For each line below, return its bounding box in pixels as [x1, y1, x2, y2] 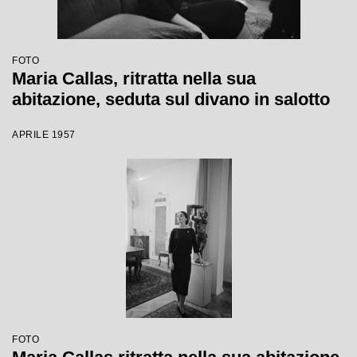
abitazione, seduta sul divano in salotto [12, 89, 330, 109]
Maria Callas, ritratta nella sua [12, 69, 256, 88]
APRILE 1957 [12, 129, 76, 140]
